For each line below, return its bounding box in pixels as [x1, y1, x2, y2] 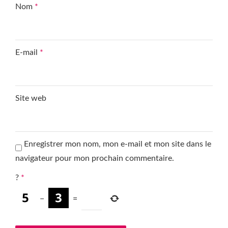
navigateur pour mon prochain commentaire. [15, 154, 174, 162]
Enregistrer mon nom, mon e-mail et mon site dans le [24, 140, 211, 148]
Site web [15, 94, 46, 102]
